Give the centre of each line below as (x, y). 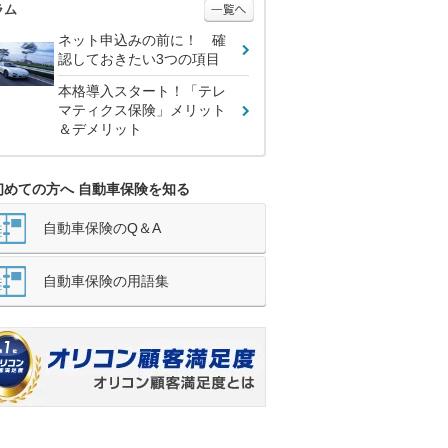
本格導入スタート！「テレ (142, 91)
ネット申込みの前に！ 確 (142, 40)
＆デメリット (100, 129)
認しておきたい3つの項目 (139, 59)
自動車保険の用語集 (106, 281)
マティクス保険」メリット (142, 110)
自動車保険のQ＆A (102, 228)
